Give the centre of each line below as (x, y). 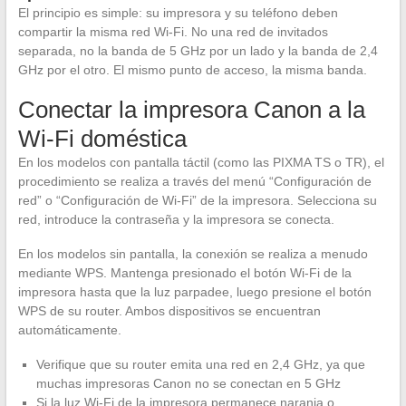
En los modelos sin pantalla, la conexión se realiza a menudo (193, 253)
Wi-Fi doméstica (102, 138)
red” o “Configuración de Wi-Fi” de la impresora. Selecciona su (197, 200)
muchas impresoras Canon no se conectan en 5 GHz (188, 383)
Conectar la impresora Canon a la (191, 109)
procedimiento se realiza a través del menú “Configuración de (194, 181)
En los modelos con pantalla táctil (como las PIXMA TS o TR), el (201, 162)
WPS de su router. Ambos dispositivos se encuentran (169, 310)
